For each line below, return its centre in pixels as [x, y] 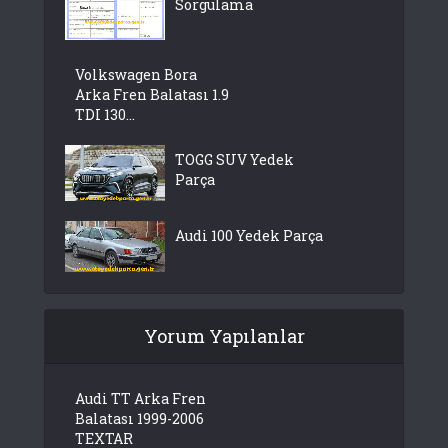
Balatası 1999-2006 [139, 418]
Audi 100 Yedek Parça [249, 236]
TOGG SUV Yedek [234, 160]
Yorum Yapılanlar [224, 335]
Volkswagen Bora [136, 75]
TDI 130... [105, 115]
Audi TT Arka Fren [140, 398]
